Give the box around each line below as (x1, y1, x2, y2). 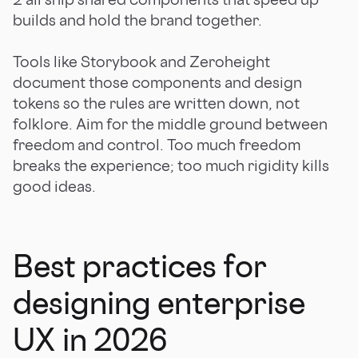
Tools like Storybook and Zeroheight (13, 51, 270, 71)
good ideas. (13, 176, 96, 196)
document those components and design (13, 72, 302, 92)
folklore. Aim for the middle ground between (13, 113, 328, 133)
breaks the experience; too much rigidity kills (13, 155, 329, 175)
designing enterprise (13, 283, 305, 321)
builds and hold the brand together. (13, 10, 262, 30)
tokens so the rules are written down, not (13, 93, 300, 113)
